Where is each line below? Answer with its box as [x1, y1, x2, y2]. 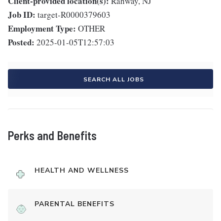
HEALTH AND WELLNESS [35, 166, 129, 176]
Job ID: [8, 8, 36, 21]
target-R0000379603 [37, 9, 110, 21]
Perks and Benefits [8, 128, 97, 143]
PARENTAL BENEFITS [35, 199, 114, 209]
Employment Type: [8, 22, 76, 35]
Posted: [8, 36, 35, 49]
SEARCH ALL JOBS [83, 75, 144, 84]
